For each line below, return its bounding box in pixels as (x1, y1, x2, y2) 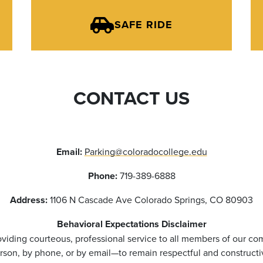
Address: (10, 193, 48, 207)
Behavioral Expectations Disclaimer (56, 217, 207, 231)
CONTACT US (73, 83, 190, 112)
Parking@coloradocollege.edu (84, 144, 207, 158)
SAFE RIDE (114, 17, 173, 33)
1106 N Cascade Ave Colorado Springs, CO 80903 (48, 193, 253, 206)
